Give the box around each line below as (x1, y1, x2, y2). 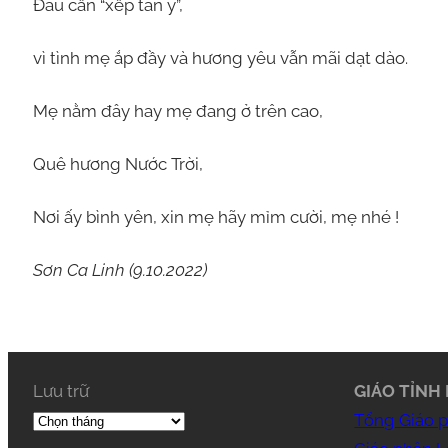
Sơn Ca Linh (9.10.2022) (32, 259, 207, 280)
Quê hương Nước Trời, (32, 153, 203, 174)
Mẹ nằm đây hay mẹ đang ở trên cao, (32, 100, 323, 121)
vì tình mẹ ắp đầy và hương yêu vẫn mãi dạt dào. (32, 47, 408, 68)
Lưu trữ (32, 381, 89, 402)
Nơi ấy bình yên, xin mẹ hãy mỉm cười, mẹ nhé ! (32, 206, 399, 227)
